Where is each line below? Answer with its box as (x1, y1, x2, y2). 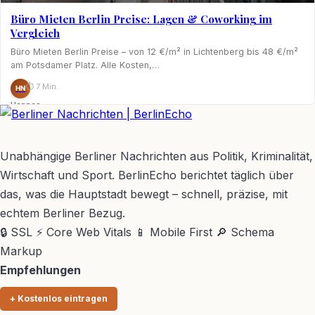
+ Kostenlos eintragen (10, 292, 108, 304)
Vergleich (11, 25, 60, 40)
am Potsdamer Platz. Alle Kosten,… (11, 59, 160, 70)
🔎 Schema (216, 224, 274, 239)
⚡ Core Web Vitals (36, 224, 131, 239)
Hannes (11, 99, 41, 110)
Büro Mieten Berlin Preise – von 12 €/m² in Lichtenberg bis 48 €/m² (11, 46, 298, 57)
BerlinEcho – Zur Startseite (95, 127, 238, 141)
